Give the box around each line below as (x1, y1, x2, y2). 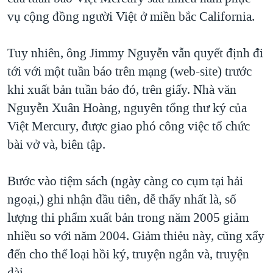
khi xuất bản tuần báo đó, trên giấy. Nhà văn (7, 80, 236, 98)
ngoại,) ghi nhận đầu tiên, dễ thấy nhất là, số (7, 190, 236, 208)
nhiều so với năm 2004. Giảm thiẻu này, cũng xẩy (7, 227, 264, 244)
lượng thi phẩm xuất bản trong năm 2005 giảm (7, 208, 249, 226)
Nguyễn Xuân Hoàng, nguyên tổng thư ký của (7, 99, 247, 116)
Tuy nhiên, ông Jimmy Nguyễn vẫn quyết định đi (7, 44, 263, 62)
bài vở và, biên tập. (7, 135, 105, 153)
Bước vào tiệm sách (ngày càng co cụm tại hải (7, 172, 243, 190)
